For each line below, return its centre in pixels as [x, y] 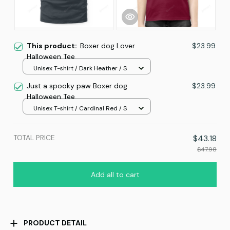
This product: [53, 46]
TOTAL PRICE [34, 138]
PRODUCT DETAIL [55, 223]
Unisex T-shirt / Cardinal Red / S [80, 108]
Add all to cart [115, 175]
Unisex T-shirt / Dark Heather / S [80, 68]
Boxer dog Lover [108, 46]
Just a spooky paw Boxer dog [77, 86]
